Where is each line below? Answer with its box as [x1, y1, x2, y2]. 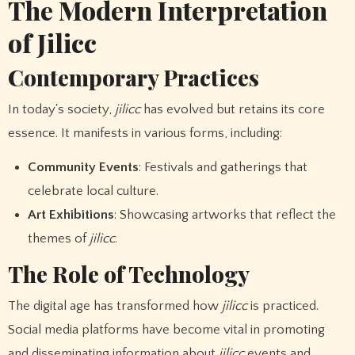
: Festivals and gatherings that [139, 159, 308, 174]
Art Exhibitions [28, 207, 115, 222]
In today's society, [7, 101, 115, 116]
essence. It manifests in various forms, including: [7, 125, 282, 140]
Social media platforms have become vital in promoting [7, 322, 325, 337]
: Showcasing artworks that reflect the [114, 207, 337, 222]
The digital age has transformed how [7, 298, 222, 313]
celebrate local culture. [28, 183, 159, 198]
